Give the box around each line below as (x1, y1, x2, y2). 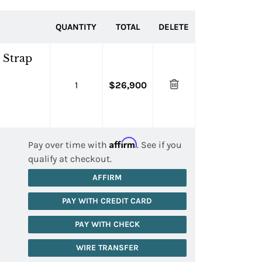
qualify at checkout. (27, 153, 112, 164)
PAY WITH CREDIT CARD (62, 195, 153, 206)
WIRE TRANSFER (75, 242, 139, 253)
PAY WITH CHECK (74, 219, 140, 229)
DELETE (158, 21, 189, 32)
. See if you (136, 139, 182, 150)
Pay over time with (27, 139, 109, 150)
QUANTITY (56, 21, 96, 32)
